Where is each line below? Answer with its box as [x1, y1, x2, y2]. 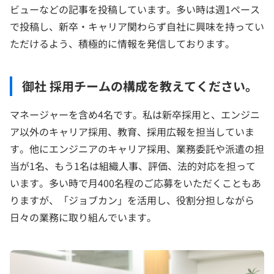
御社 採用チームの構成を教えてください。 [22, 76, 257, 95]
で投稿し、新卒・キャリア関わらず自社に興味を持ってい [10, 18, 264, 34]
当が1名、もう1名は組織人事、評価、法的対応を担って [10, 158, 256, 173]
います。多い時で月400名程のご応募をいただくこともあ [10, 175, 261, 190]
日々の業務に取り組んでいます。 [10, 209, 157, 224]
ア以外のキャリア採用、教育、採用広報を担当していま [10, 124, 254, 139]
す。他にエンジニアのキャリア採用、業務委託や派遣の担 [10, 141, 264, 156]
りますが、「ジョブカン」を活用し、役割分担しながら [10, 192, 254, 207]
